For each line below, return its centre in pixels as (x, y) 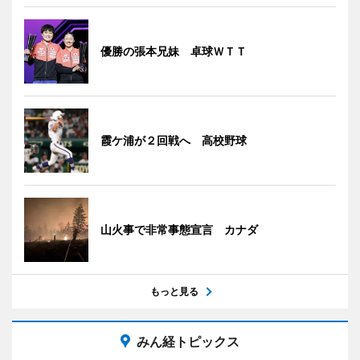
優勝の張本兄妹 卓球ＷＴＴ (174, 51)
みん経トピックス (188, 341)
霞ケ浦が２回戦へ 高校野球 (174, 140)
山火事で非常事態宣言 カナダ (179, 229)
